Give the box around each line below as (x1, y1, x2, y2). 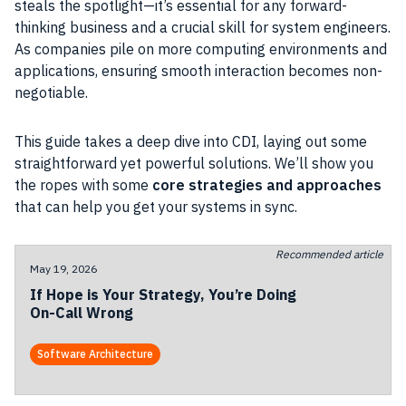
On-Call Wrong (30, 304, 133, 322)
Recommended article (275, 247, 383, 261)
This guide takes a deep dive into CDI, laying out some (14, 132, 367, 150)
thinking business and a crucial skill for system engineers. (14, 18, 391, 36)
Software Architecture (37, 347, 153, 361)
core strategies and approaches (152, 176, 382, 194)
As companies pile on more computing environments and (14, 40, 387, 58)
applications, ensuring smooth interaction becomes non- (14, 62, 382, 80)
